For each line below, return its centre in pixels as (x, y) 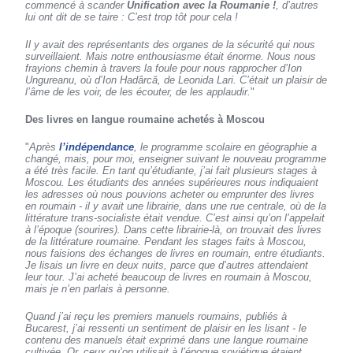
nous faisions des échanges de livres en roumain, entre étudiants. (176, 254)
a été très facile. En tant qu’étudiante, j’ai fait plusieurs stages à (171, 171)
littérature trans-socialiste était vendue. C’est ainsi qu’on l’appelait (175, 218)
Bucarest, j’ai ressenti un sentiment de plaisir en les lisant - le (166, 329)
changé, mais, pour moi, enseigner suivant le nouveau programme (176, 159)
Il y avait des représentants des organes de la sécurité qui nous (171, 45)
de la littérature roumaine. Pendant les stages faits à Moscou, (166, 242)
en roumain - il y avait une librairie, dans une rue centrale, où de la (176, 206)
